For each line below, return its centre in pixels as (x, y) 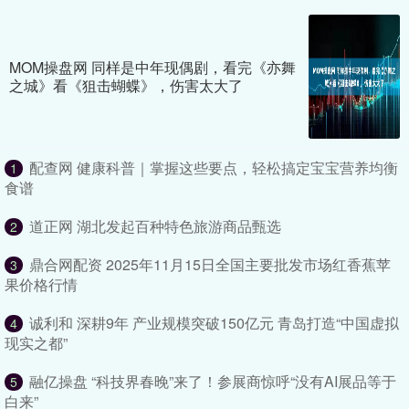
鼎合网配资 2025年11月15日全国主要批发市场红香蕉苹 (210, 265)
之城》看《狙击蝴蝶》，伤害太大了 (126, 86)
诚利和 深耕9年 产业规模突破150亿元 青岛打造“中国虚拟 (214, 323)
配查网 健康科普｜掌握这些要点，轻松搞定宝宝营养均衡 (214, 168)
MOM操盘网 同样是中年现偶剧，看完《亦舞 (152, 68)
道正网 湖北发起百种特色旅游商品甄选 (155, 226)
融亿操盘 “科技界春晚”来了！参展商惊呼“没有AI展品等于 (213, 382)
